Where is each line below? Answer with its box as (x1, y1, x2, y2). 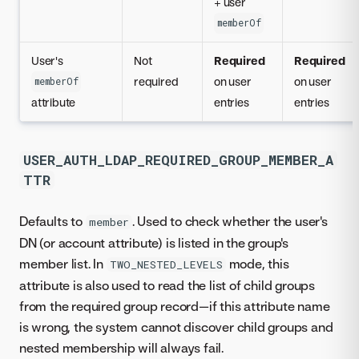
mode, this (225, 256, 289, 272)
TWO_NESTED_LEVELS (109, 257, 223, 272)
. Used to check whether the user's (131, 213, 328, 230)
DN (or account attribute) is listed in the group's (19, 235, 288, 252)
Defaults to (19, 213, 86, 230)
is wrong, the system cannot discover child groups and (19, 319, 333, 336)
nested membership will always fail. (19, 340, 224, 357)
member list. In (19, 256, 107, 272)
